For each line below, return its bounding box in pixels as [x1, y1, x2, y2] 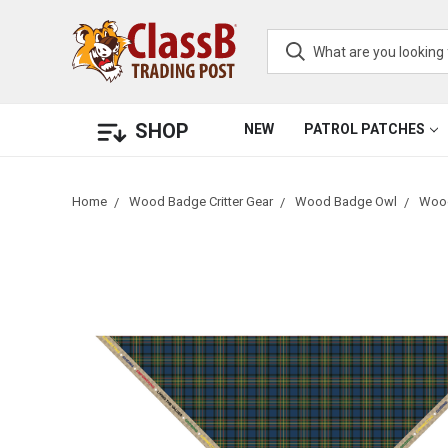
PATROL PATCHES [304, 121, 425, 137]
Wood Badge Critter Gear [129, 193, 273, 209]
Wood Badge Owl [295, 193, 397, 209]
